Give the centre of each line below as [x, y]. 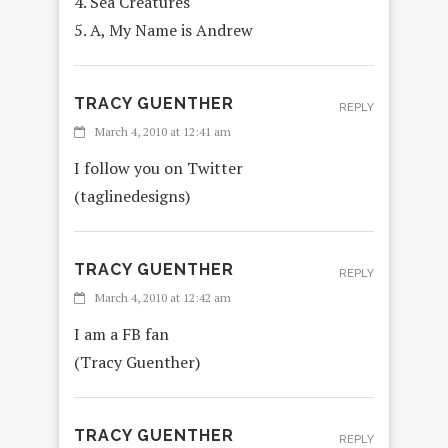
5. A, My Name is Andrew [163, 30]
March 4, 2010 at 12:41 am [163, 132]
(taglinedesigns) [132, 196]
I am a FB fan [121, 334]
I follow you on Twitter [158, 168]
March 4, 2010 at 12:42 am [163, 298]
